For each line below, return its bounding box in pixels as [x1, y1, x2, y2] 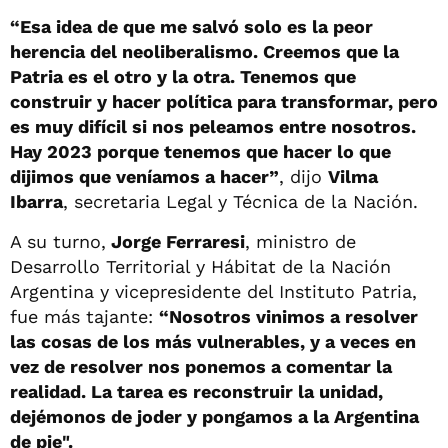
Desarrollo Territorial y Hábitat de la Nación [10, 255, 391, 277]
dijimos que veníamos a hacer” [10, 165, 279, 187]
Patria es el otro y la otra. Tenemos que [10, 65, 356, 87]
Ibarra [10, 190, 63, 212]
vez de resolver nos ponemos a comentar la [10, 355, 392, 377]
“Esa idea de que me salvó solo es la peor [10, 15, 373, 37]
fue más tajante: [10, 305, 159, 327]
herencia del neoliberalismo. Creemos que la [10, 40, 399, 62]
